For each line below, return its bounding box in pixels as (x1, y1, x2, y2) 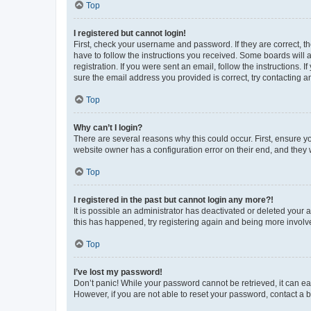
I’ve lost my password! (74, 267, 162, 277)
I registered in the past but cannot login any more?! (74, 194, 274, 205)
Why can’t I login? (74, 122, 142, 133)
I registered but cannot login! (74, 28, 186, 38)
